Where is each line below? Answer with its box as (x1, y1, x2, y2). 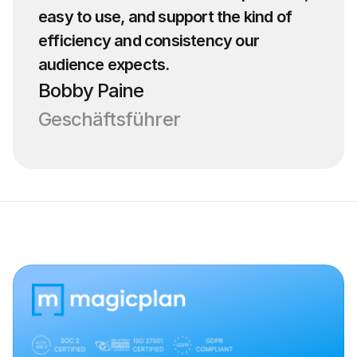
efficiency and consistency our (38, 31, 259, 50)
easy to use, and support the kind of (38, 7, 292, 26)
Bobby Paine (38, 79, 144, 102)
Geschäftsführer (38, 108, 180, 131)
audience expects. (38, 55, 170, 74)
